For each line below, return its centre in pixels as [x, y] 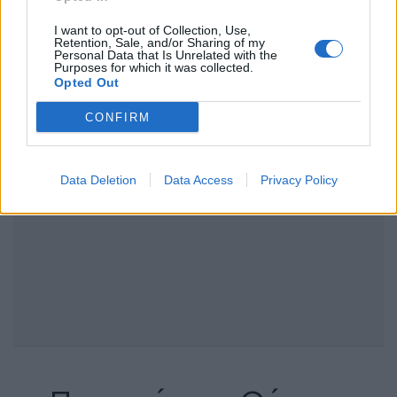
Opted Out [87, 82]
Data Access [198, 180]
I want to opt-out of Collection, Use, [152, 30]
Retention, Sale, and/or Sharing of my [160, 43]
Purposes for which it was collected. [154, 67]
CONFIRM [117, 117]
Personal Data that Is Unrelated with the [166, 55]
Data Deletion [98, 180]
